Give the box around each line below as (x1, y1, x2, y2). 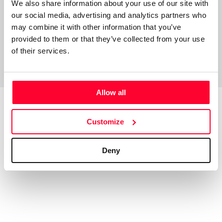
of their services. (11, 47, 69, 55)
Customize (87, 117, 124, 126)
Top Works (11, 119, 87, 131)
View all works (154, 120, 203, 129)
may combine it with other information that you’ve (11, 23, 181, 31)
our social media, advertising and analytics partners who (11, 11, 206, 19)
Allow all (96, 88, 126, 97)
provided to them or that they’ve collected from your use (11, 35, 205, 43)
